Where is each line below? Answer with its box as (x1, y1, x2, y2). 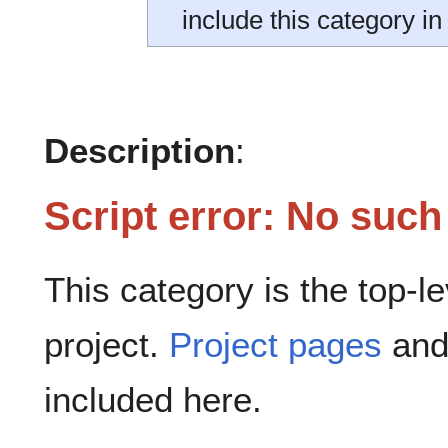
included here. (44, 380, 262, 420)
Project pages (169, 325, 382, 365)
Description (44, 131, 235, 171)
